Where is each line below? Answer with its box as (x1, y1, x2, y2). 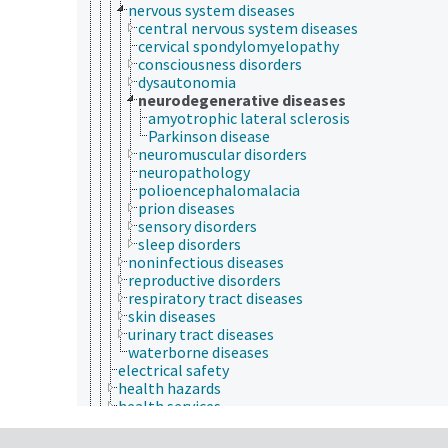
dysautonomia (138, 71, 236, 92)
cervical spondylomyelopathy (138, 35, 339, 56)
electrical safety (118, 359, 229, 380)
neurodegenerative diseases (138, 89, 346, 110)
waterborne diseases (128, 341, 269, 362)
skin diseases (128, 305, 216, 326)
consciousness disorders (138, 53, 302, 74)
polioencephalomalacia (138, 179, 300, 200)
